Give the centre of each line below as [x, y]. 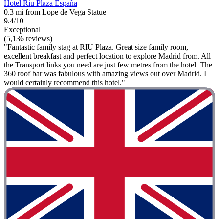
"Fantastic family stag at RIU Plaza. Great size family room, [96, 47]
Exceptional [22, 30]
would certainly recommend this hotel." [65, 83]
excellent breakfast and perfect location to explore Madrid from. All [107, 56]
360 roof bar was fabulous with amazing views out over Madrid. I [105, 74]
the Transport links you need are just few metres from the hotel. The [108, 65]
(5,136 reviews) [28, 39]
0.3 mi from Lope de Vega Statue [55, 12]
